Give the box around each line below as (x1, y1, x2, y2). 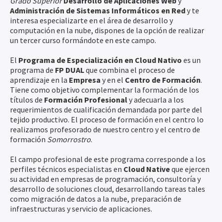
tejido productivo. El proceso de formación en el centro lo (10, 114, 204, 124)
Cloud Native (123, 164, 170, 174)
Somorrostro (47, 134, 91, 144)
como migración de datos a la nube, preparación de (10, 194, 181, 204)
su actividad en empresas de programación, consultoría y (10, 174, 201, 184)
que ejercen (170, 164, 210, 174)
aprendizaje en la (10, 75, 69, 85)
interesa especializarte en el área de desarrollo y (10, 15, 173, 25)
